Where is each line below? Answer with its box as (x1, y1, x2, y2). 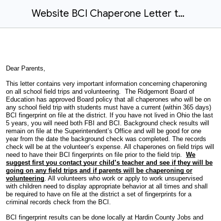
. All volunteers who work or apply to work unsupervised (44, 174, 203, 182)
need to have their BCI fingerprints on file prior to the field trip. (6, 150, 186, 158)
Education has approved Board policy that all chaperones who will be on (6, 95, 211, 103)
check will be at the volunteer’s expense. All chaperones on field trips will (6, 143, 214, 150)
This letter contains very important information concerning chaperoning (6, 79, 207, 87)
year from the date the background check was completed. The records (6, 135, 206, 143)
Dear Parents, (6, 65, 45, 73)
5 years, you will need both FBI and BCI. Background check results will (6, 119, 209, 127)
